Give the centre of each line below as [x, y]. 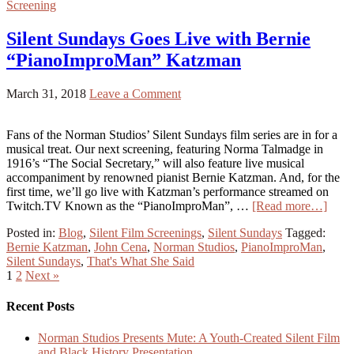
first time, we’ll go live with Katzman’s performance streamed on [168, 192]
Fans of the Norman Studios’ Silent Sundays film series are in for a [172, 135]
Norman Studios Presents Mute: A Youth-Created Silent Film [189, 337]
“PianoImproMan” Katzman [124, 60]
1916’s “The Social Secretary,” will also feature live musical [155, 164]
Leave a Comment [135, 94]
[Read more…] [290, 206]
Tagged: [305, 233]
